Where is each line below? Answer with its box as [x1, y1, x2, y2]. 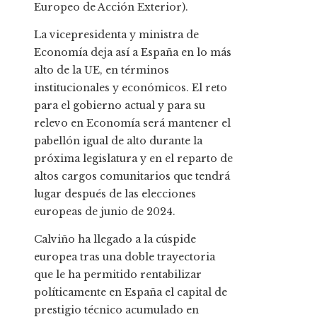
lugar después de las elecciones [34, 188, 196, 200]
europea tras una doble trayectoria [34, 250, 215, 263]
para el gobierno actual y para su [34, 99, 205, 112]
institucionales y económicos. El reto [34, 81, 227, 94]
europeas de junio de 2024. [34, 205, 175, 218]
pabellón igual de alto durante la [34, 134, 202, 147]
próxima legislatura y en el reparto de [34, 152, 233, 165]
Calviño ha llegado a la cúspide [34, 233, 196, 246]
